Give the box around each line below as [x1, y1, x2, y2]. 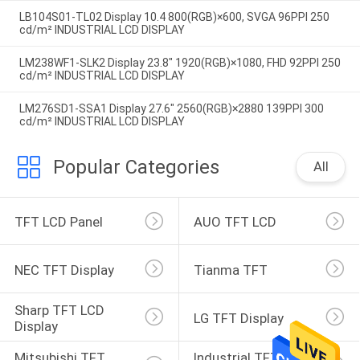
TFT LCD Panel [14, 214, 103, 231]
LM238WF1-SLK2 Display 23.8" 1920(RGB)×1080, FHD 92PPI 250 [18, 56, 341, 70]
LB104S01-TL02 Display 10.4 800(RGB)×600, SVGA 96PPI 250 [18, 10, 329, 24]
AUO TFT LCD [193, 214, 276, 231]
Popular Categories [52, 155, 219, 178]
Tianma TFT [193, 261, 268, 278]
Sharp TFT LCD [14, 301, 108, 318]
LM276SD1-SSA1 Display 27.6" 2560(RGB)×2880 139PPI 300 [18, 101, 324, 115]
